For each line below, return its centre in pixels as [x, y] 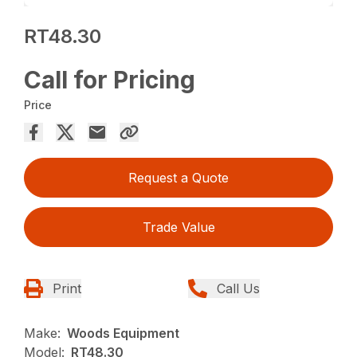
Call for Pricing [110, 80]
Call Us [238, 289]
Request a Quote [178, 178]
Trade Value [178, 228]
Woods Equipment [124, 333]
